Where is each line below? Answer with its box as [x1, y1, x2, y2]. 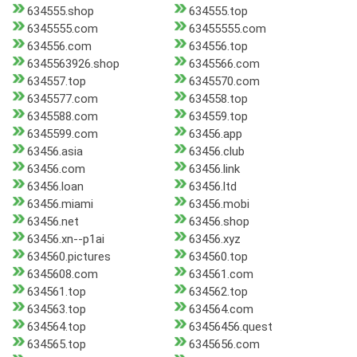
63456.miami [27, 197, 93, 212]
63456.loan [27, 179, 84, 194]
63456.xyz [188, 232, 241, 247]
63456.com [27, 162, 85, 177]
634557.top [27, 74, 86, 89]
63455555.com [188, 22, 266, 37]
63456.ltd [188, 179, 237, 194]
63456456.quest [188, 320, 273, 335]
